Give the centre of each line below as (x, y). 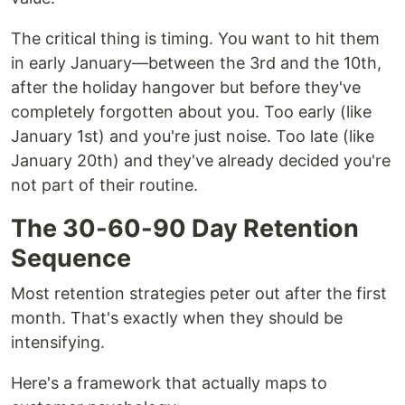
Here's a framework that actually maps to (169, 383)
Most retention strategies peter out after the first (199, 294)
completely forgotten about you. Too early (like (191, 112)
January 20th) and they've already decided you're (201, 161)
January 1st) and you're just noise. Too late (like (193, 137)
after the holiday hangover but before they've (186, 88)
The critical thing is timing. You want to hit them (195, 39)
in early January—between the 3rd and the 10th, (196, 63)
